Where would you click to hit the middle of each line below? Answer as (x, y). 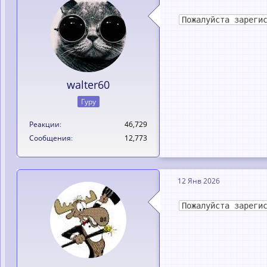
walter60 (88, 85)
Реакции (44, 124)
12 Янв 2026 (199, 181)
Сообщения (50, 138)
